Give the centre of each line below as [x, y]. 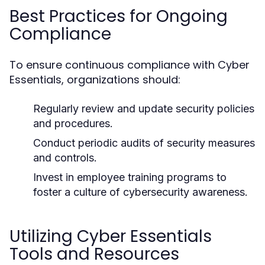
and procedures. [73, 123]
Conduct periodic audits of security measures [144, 143]
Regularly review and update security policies [144, 109]
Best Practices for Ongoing [119, 16]
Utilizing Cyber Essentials [111, 236]
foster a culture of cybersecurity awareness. [140, 192]
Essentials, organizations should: [95, 80]
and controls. [65, 158]
